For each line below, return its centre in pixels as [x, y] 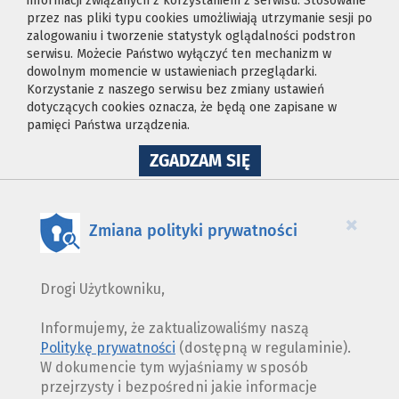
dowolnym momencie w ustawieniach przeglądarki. [172, 71]
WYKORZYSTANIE [313, 174]
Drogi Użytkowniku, [102, 289]
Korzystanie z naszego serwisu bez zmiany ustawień [175, 89]
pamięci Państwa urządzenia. [108, 125]
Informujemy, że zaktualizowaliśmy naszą [175, 328]
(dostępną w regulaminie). [263, 347]
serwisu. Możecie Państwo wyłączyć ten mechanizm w [179, 53]
